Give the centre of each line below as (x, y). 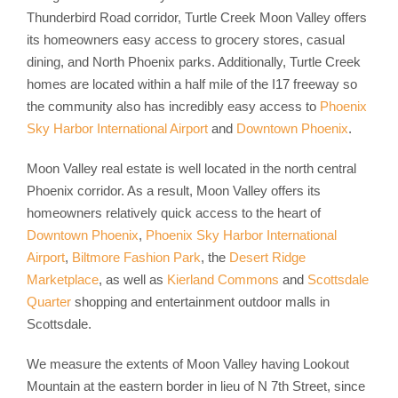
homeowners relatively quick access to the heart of (173, 212)
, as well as (132, 279)
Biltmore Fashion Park (136, 257)
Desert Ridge (267, 257)
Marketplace (62, 279)
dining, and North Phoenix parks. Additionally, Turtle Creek (193, 61)
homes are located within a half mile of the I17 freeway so (191, 84)
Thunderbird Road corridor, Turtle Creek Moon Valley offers (196, 17)
